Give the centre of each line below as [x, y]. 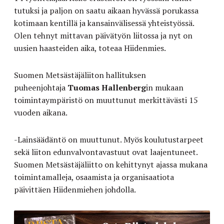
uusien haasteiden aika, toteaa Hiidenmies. [90, 48]
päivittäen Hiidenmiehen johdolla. [75, 190]
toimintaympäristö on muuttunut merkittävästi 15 [106, 100]
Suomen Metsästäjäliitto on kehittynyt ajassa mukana [111, 165]
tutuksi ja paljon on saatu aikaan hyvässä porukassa [106, 11]
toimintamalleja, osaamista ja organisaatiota [94, 177]
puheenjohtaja [41, 88]
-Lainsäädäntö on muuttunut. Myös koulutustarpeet [109, 140]
